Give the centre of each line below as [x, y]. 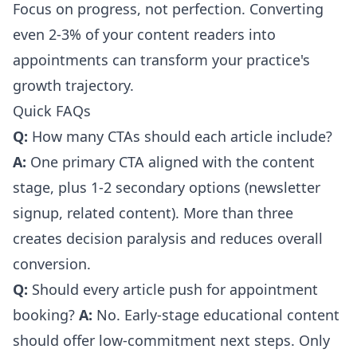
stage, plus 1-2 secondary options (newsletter [167, 187]
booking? [46, 314]
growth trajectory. [73, 85]
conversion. [52, 263]
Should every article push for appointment [173, 289]
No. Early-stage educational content [216, 314]
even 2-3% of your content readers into [144, 34]
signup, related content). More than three [153, 212]
